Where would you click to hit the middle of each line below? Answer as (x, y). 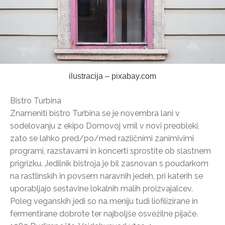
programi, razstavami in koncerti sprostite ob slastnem (110, 151)
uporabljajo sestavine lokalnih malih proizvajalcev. (101, 188)
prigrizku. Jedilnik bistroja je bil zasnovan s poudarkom (109, 163)
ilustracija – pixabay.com (113, 76)
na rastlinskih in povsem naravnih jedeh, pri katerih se (106, 176)
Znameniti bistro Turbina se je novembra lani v (95, 113)
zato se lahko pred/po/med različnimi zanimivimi (102, 138)
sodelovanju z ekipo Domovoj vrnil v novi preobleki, (105, 126)
